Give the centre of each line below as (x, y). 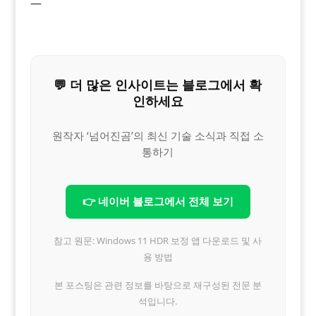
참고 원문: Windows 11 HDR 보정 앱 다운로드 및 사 (158, 240)
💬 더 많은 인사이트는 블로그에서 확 (158, 84)
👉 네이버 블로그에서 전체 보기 (158, 201)
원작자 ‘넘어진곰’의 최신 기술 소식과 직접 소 (158, 135)
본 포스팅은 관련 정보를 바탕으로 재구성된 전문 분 (158, 285)
